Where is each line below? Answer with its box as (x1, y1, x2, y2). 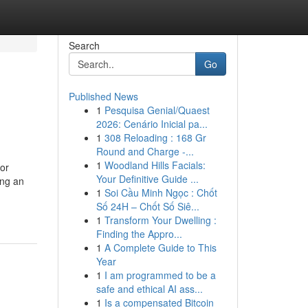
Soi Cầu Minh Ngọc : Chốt (104, 186, 217, 199)
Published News (68, 89, 138, 103)
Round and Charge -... (96, 144, 194, 158)
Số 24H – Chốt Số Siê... (96, 199, 199, 213)
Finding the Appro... (96, 227, 182, 241)
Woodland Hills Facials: (104, 158, 206, 172)
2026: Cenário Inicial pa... (96, 117, 208, 131)
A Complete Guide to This (104, 241, 217, 254)
